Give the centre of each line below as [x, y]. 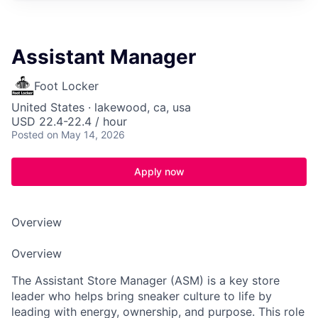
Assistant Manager [104, 57]
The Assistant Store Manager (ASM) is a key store [146, 280]
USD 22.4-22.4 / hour [69, 121]
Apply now [159, 171]
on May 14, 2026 [86, 135]
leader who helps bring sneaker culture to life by [142, 296]
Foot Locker [66, 86]
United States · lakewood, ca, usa [101, 107]
